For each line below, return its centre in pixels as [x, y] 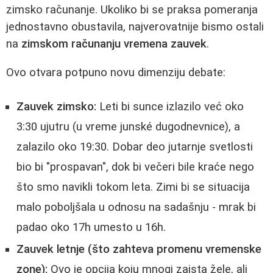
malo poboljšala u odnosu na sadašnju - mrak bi [136, 207]
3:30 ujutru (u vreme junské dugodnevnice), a [128, 127]
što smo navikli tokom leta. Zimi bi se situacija [133, 187]
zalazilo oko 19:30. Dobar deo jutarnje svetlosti [135, 147]
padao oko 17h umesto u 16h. [91, 228]
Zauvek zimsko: [56, 107]
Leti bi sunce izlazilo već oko [170, 107]
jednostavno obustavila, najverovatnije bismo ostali [135, 27]
